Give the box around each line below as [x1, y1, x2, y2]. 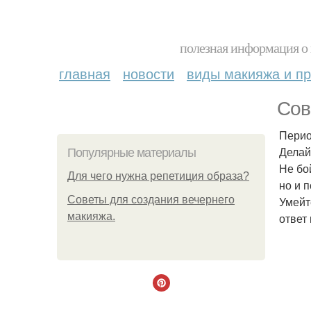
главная [59, 63, 110, 83]
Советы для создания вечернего [67, 194, 235, 205]
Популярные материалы [67, 146, 196, 160]
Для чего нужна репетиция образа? [67, 170, 249, 182]
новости [123, 63, 174, 83]
